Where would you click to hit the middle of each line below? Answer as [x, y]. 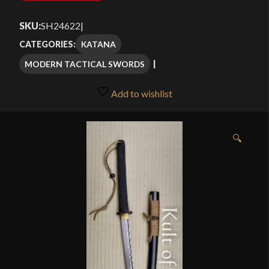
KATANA [99, 44]
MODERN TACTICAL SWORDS [85, 64]
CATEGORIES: [47, 44]
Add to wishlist [141, 93]
